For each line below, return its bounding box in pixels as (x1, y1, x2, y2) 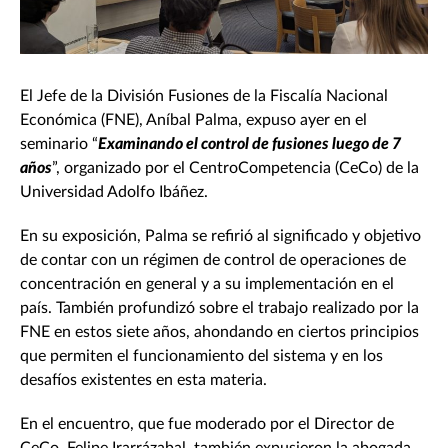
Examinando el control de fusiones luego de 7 (98, 136, 401, 153)
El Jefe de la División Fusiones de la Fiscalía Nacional (20, 88, 388, 105)
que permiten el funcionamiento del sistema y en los (20, 348, 383, 365)
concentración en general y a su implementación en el (20, 276, 394, 293)
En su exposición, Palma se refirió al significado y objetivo (20, 228, 421, 245)
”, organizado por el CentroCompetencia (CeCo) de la (52, 160, 419, 177)
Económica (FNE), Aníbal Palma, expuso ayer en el (20, 112, 367, 129)
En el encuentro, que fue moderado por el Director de (20, 416, 394, 433)
